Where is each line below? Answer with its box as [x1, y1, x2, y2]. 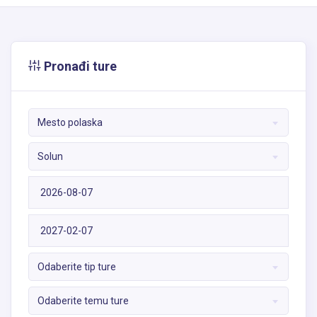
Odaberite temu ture [38, 295, 129, 307]
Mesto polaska [38, 117, 103, 129]
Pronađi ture [41, 59, 117, 74]
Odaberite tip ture [38, 261, 116, 273]
